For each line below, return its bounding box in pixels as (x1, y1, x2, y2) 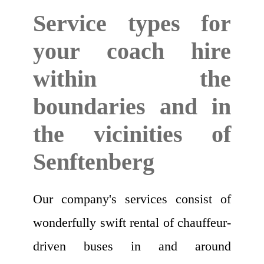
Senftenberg (33, 148, 154, 176)
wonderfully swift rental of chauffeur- (33, 215, 231, 230)
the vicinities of (33, 121, 231, 148)
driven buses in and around (33, 239, 231, 254)
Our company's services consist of (33, 192, 231, 207)
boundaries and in (33, 93, 231, 120)
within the (33, 65, 231, 93)
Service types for (33, 10, 231, 37)
